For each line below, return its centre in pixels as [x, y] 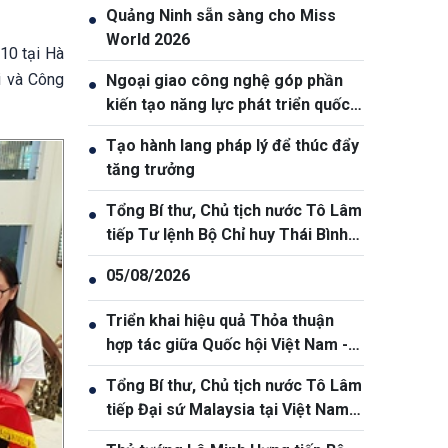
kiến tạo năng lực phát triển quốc [228, 104]
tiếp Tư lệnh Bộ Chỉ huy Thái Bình [227, 234]
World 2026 [148, 39]
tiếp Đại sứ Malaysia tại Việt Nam [227, 409]
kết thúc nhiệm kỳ [171, 433]
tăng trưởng [150, 169]
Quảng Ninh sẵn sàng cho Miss [221, 15]
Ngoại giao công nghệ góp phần [224, 80]
